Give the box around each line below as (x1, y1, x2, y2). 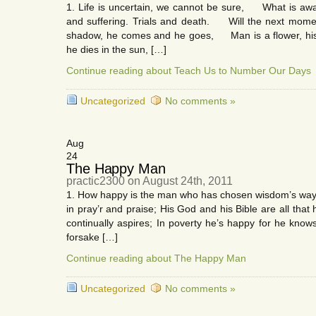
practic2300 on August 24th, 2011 (66, 175, 233, 187)
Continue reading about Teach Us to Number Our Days (66, 65, 311, 76)
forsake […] (66, 231, 118, 243)
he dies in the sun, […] (66, 44, 166, 55)
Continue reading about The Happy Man (66, 253, 246, 264)
